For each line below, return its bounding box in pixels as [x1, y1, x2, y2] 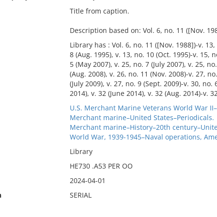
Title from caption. [69, 6, 129, 15]
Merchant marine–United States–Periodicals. [69, 113, 214, 122]
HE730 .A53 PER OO [69, 161, 133, 170]
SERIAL [69, 190, 92, 200]
